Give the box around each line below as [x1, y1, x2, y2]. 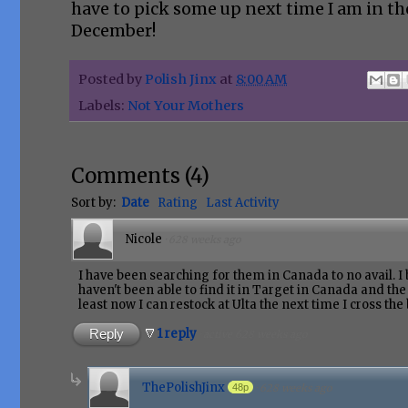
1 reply [157, 326, 199, 342]
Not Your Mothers [127, 97, 244, 115]
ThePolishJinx [142, 380, 225, 396]
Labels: [78, 97, 127, 115]
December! [71, 21, 156, 42]
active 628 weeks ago [203, 328, 307, 342]
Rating [158, 195, 198, 211]
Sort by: [71, 195, 118, 211]
